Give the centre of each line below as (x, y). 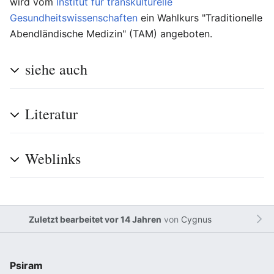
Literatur (51, 114)
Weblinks (53, 158)
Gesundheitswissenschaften (74, 18)
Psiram (26, 265)
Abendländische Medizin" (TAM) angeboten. (111, 34)
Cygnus (196, 219)
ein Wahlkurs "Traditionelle (200, 18)
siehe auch (56, 69)
